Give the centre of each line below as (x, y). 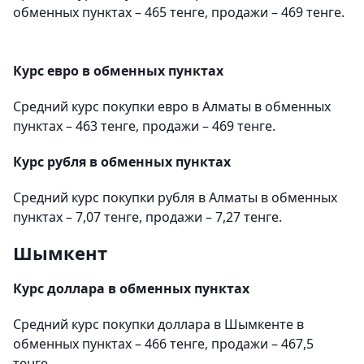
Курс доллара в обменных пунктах (131, 288)
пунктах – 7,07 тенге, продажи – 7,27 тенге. (147, 217)
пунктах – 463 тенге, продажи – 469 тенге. (144, 126)
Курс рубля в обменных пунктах (122, 161)
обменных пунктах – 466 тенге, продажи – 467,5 (163, 343)
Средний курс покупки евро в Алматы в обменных (172, 106)
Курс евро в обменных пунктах (118, 70)
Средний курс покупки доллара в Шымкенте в (158, 324)
